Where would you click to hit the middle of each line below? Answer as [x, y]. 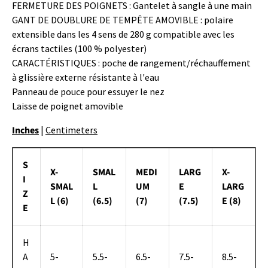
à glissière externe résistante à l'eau [86, 77]
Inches [25, 130]
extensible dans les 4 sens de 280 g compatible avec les [123, 34]
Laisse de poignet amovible [68, 106]
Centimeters [71, 130]
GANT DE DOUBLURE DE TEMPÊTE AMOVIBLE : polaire [123, 19]
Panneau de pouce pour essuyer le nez [88, 91]
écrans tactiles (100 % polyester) [79, 48]
